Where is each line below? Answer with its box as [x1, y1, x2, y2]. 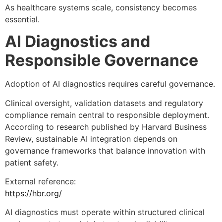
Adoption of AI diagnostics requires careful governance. [5, 79, 215, 89]
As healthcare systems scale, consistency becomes [5, 2, 197, 12]
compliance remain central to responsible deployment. [5, 110, 209, 120]
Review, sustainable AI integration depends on [5, 133, 177, 144]
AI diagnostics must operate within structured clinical [5, 207, 205, 218]
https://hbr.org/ [5, 188, 62, 198]
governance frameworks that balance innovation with [5, 145, 205, 156]
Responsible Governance [5, 51, 198, 70]
